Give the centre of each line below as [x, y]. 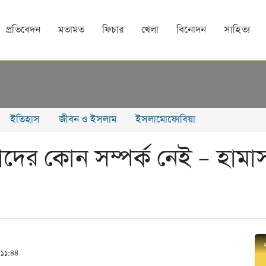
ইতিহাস [25, 120]
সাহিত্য [237, 30]
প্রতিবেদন [23, 30]
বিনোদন [191, 30]
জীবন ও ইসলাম [88, 120]
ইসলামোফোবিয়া [165, 120]
